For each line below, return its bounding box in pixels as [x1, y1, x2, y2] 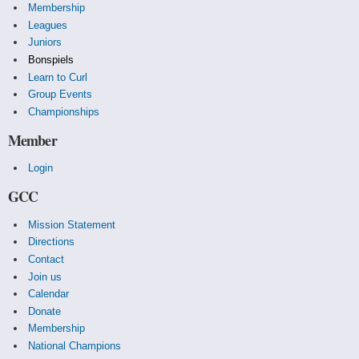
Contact [27, 253, 64, 266]
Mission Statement [27, 218, 115, 231]
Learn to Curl [27, 71, 87, 83]
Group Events [27, 88, 92, 101]
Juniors [27, 36, 62, 49]
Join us [27, 270, 62, 283]
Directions [27, 236, 75, 248]
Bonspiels [27, 53, 74, 66]
